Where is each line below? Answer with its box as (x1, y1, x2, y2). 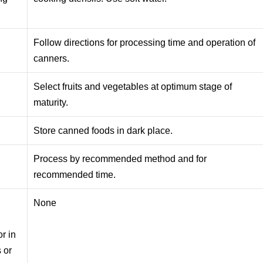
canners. (33, 53, 70, 63)
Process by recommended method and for (33, 153, 207, 164)
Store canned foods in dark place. (33, 125, 173, 136)
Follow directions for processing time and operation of (33, 37, 256, 48)
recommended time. (33, 169, 116, 180)
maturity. (33, 97, 69, 107)
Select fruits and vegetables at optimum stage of (33, 81, 232, 92)
